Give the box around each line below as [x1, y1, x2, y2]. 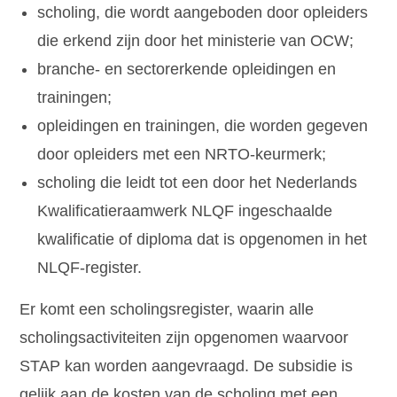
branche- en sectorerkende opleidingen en [37, 60, 337, 79]
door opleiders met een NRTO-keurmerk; [37, 145, 327, 164]
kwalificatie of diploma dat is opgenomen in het [37, 230, 368, 249]
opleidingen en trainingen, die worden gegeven [37, 117, 369, 136]
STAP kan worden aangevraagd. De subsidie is [19, 357, 354, 376]
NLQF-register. [37, 259, 143, 277]
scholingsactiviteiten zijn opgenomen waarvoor [19, 329, 349, 347]
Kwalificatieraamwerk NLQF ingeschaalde [37, 202, 333, 221]
